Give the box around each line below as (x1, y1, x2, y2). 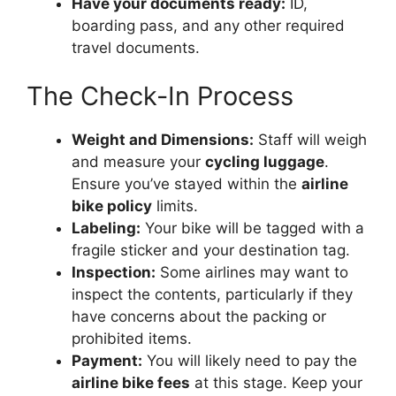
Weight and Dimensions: (72, 131, 254, 149)
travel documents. (72, 38, 200, 57)
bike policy (72, 197, 152, 216)
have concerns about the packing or (72, 308, 326, 326)
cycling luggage (205, 153, 324, 171)
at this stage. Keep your (190, 374, 362, 392)
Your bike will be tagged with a (141, 219, 364, 238)
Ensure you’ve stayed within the (72, 175, 301, 194)
